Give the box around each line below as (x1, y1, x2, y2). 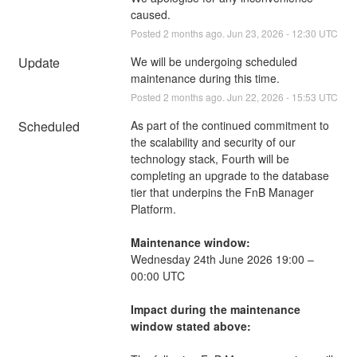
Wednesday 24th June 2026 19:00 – (130, 250, 314, 267)
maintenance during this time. (130, 69, 280, 86)
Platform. (130, 200, 176, 217)
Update (18, 53, 61, 72)
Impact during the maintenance (130, 300, 300, 317)
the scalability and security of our (130, 133, 296, 150)
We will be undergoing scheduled (130, 53, 297, 69)
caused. (130, 6, 171, 22)
